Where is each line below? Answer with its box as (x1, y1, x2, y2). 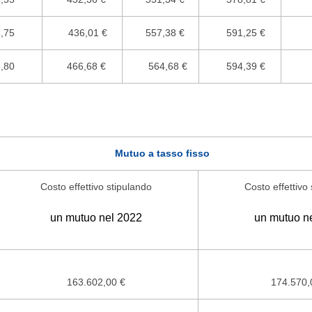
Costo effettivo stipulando (40, 181, 152, 192)
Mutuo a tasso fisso (114, 148, 210, 159)
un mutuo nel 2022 (50, 212, 142, 224)
